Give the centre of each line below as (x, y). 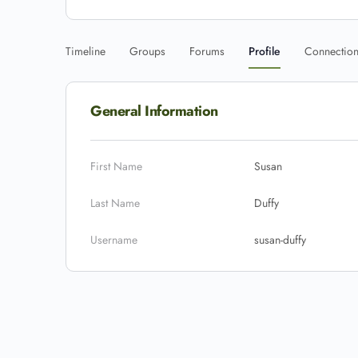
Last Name (115, 203)
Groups (147, 51)
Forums (207, 51)
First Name (116, 166)
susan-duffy (280, 240)
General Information (154, 111)
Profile (265, 51)
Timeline (86, 51)
